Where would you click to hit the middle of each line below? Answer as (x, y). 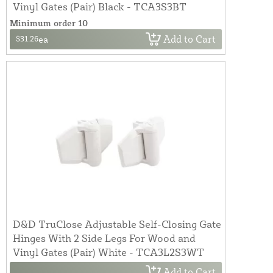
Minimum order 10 (49, 23)
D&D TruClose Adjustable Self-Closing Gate (117, 224)
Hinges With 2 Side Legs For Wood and (104, 238)
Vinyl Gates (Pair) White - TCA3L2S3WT (108, 252)
